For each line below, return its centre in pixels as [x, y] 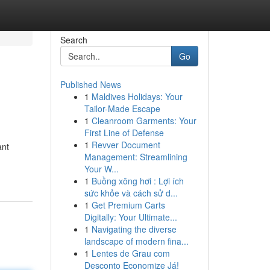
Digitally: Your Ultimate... [130, 217]
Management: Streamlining [136, 157]
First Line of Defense [124, 133]
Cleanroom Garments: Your [144, 121]
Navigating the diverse [134, 229]
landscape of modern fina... [136, 241]
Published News [90, 84]
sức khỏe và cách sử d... [131, 193]
